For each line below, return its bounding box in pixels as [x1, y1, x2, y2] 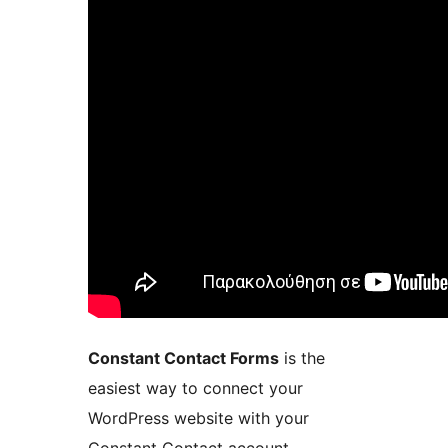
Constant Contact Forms [88, 347, 279, 368]
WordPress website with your [88, 407, 309, 428]
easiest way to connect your [88, 377, 303, 398]
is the [279, 347, 325, 368]
